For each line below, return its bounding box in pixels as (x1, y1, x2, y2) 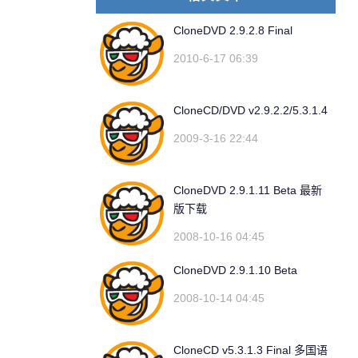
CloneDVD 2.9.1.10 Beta (173, 264, 297, 276)
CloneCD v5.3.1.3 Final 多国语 (173, 344, 328, 356)
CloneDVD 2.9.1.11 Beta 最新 (173, 184, 322, 197)
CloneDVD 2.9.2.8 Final (173, 24, 292, 37)
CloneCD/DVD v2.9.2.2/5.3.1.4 (173, 104, 328, 117)
